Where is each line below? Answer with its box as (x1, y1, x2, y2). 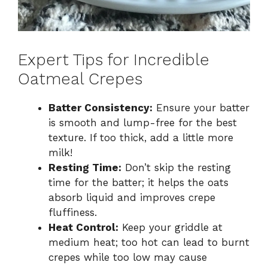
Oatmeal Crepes (18, 69, 142, 89)
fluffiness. (48, 206, 97, 219)
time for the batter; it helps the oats (48, 176, 229, 189)
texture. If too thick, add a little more (48, 132, 233, 144)
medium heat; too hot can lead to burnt (48, 236, 249, 249)
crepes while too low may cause (48, 251, 207, 264)
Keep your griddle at (118, 221, 223, 234)
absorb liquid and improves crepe (48, 191, 215, 204)
